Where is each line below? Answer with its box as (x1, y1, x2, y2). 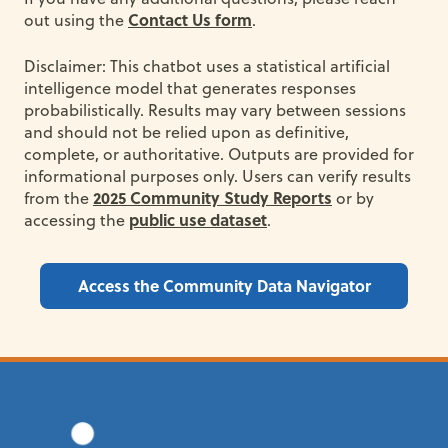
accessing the (24, 209, 129, 231)
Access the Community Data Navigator (77, 274, 371, 297)
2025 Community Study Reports (93, 186, 332, 209)
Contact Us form (128, 8, 252, 31)
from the (24, 187, 93, 209)
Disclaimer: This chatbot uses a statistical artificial (24, 55, 390, 77)
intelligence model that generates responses (24, 77, 356, 99)
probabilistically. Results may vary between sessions (24, 99, 406, 121)
